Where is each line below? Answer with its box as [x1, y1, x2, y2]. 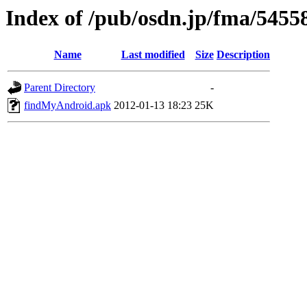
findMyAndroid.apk [24, 99, 111, 112]
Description [217, 49, 270, 61]
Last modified [121, 49, 185, 61]
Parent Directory [24, 82, 95, 94]
